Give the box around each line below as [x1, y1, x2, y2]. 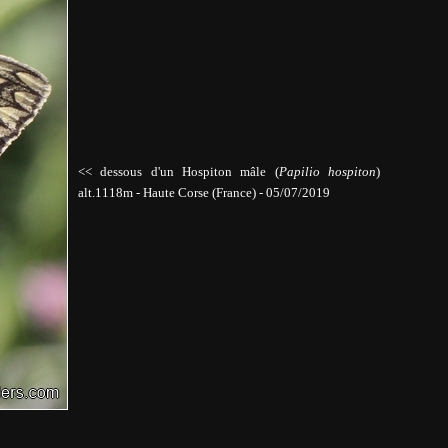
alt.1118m [77, 185, 136, 200]
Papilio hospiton [278, 164, 376, 179]
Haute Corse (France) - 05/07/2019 [142, 185, 330, 200]
